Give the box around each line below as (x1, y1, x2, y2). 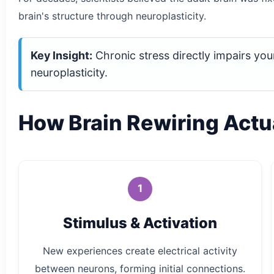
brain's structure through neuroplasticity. (18, 9, 206, 22)
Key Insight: (31, 48, 92, 62)
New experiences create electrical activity (43, 245, 238, 257)
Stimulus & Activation (63, 213, 218, 232)
